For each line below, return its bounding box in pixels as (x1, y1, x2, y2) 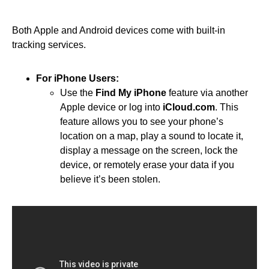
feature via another (166, 87, 248, 98)
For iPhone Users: (36, 73, 119, 83)
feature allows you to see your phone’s (60, 116, 223, 127)
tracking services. (12, 39, 86, 50)
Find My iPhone (95, 87, 166, 98)
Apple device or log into (60, 101, 163, 112)
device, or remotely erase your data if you (60, 159, 234, 170)
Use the (60, 87, 95, 98)
